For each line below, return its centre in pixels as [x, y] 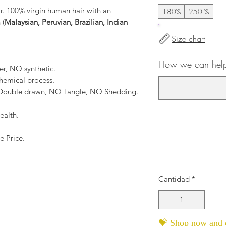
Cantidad [174, 179]
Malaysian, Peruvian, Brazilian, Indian [66, 22]
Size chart [188, 39]
